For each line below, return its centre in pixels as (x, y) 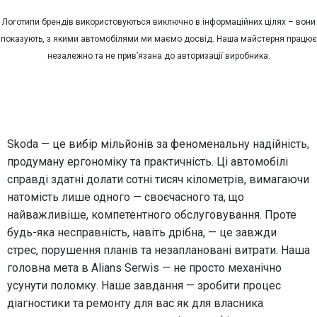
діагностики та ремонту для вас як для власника (135, 303)
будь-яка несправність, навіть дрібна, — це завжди (142, 232)
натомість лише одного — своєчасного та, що (126, 197)
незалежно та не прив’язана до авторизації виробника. (158, 56)
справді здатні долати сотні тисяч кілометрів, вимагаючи (158, 179)
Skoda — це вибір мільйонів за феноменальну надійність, (158, 144)
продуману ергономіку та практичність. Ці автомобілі (148, 161)
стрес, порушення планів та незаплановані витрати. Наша (158, 250)
